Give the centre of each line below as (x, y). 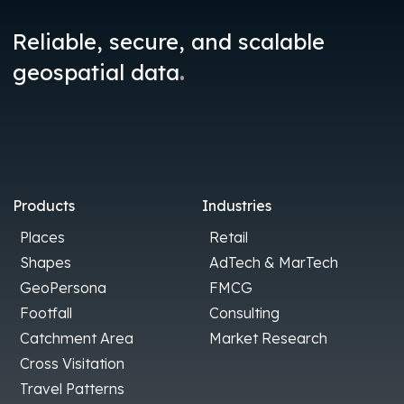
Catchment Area (77, 338)
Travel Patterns (72, 388)
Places (42, 237)
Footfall (46, 312)
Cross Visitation (72, 363)
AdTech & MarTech (274, 262)
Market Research (268, 338)
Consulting (244, 312)
